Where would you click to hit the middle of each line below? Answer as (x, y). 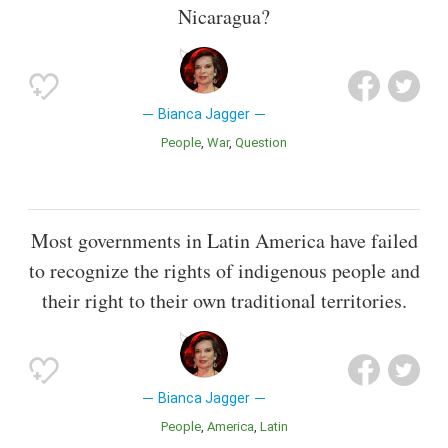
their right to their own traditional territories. (224, 301)
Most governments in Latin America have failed (224, 241)
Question (265, 143)
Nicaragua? (224, 17)
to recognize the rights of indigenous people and (224, 271)
